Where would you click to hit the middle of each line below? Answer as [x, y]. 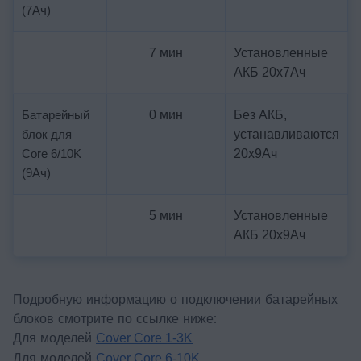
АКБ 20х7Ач [270, 72]
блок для [47, 134]
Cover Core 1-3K [144, 338]
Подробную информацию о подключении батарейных [175, 299]
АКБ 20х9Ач [270, 235]
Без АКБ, [260, 115]
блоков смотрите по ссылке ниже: [115, 318]
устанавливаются [286, 134]
